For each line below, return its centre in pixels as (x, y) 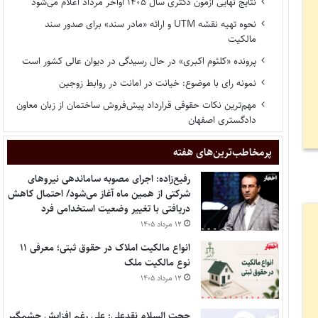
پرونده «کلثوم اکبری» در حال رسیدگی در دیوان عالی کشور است (139, 61)
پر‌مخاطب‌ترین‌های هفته (223, 153)
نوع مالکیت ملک (158, 262)
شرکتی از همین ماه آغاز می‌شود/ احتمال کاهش (99, 194)
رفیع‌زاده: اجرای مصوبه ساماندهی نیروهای (109, 179)
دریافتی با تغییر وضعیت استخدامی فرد (116, 209)
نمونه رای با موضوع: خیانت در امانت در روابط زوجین (158, 83)
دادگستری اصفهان (223, 120)
